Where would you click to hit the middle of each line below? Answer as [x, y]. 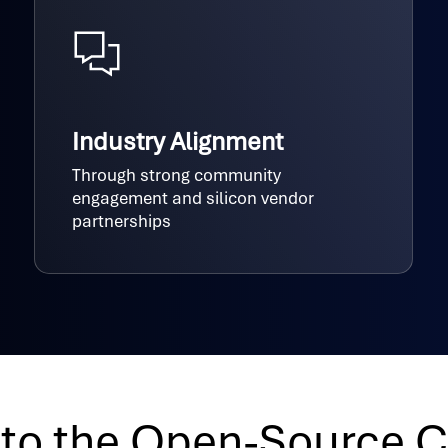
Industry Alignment [178, 141]
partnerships [122, 220]
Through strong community [177, 174]
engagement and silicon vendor [193, 197]
